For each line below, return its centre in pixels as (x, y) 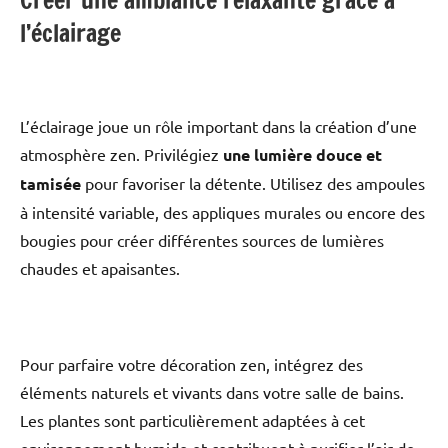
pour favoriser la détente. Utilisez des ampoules (253, 183)
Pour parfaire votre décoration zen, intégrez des (191, 364)
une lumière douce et (302, 155)
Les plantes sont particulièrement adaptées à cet (192, 420)
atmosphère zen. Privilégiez (121, 154)
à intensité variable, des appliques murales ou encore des (222, 212)
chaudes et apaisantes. (100, 268)
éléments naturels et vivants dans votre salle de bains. (212, 392)
